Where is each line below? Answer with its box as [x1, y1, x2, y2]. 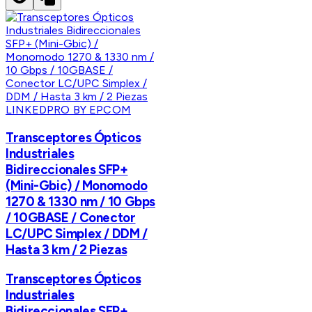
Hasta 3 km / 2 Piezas [6, 241, 127, 258]
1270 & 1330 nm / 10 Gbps [6, 193, 156, 210]
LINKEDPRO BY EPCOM [6, 103, 131, 117]
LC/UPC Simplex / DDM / [6, 225, 148, 242]
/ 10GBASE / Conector [6, 209, 136, 226]
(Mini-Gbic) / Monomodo [6, 177, 148, 194]
